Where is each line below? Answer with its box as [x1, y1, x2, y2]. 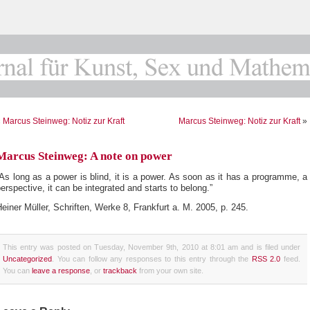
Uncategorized [3, 255, 52, 264]
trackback [103, 266, 137, 275]
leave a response [32, 266, 90, 275]
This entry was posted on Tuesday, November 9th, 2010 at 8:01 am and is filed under [3, 243, 300, 252]
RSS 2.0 [251, 255, 281, 264]
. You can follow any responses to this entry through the [52, 255, 252, 264]
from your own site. [137, 266, 203, 275]
